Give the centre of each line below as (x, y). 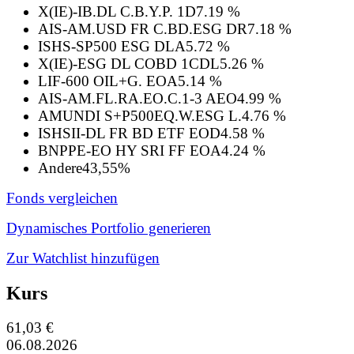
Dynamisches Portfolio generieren (109, 228)
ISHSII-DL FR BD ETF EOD (129, 133)
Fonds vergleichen (62, 198)
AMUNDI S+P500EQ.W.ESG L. (140, 115)
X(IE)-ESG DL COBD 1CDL (129, 63)
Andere (60, 168)
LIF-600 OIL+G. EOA (108, 81)
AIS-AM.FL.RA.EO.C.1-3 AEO (137, 98)
